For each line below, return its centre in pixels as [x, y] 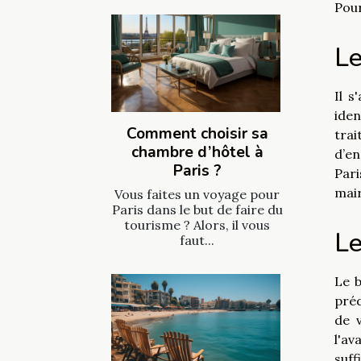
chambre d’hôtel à [197, 152]
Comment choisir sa [197, 133]
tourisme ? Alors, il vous [197, 224]
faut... [197, 240]
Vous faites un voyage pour [197, 194]
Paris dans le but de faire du [197, 209]
